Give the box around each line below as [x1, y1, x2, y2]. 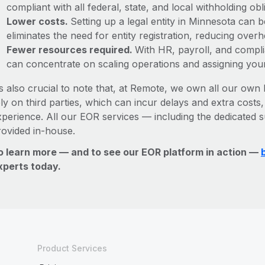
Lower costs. [6, 15, 70, 27]
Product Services [37, 243, 107, 253]
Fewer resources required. [6, 44, 135, 56]
